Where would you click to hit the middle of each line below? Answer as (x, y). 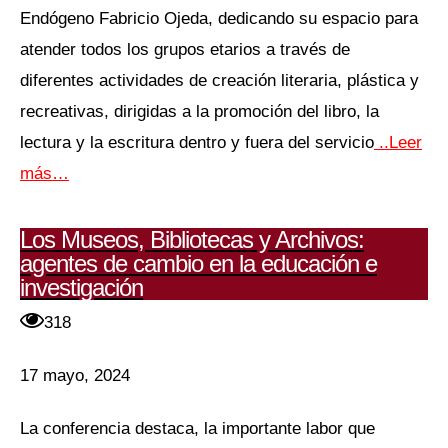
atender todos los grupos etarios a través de (185, 49)
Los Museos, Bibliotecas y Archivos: (192, 239)
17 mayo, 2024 (75, 375)
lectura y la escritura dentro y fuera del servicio (197, 142)
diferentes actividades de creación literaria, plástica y (219, 80)
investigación (81, 287)
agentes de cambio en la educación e (198, 263)
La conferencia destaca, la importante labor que (197, 427)
